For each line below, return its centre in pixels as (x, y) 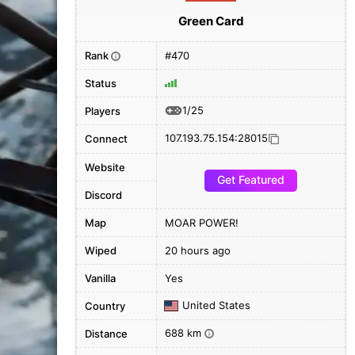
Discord (103, 195)
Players (103, 111)
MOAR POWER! (202, 223)
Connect (106, 139)
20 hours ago (198, 250)
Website (105, 167)
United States (216, 305)
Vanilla (100, 278)
